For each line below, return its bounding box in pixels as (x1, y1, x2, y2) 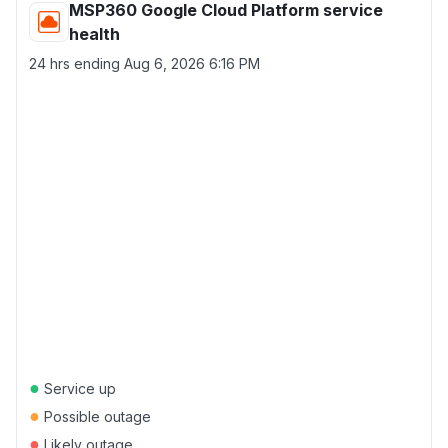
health (69, 24, 120, 44)
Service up (40, 380, 116, 397)
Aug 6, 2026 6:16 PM (124, 55, 260, 72)
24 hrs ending (29, 55, 124, 72)
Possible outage (40, 408, 151, 425)
